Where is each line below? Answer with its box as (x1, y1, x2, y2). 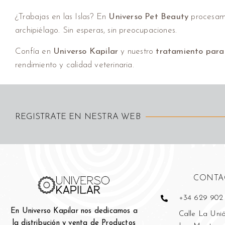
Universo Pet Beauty (108, 13, 189, 21)
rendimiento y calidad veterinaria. (15, 61, 134, 69)
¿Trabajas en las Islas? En (15, 13, 109, 21)
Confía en (15, 47, 53, 56)
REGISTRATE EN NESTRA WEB (15, 113, 141, 121)
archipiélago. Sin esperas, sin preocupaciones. (15, 26, 177, 35)
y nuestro (118, 47, 156, 56)
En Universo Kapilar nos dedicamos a (11, 207, 138, 215)
